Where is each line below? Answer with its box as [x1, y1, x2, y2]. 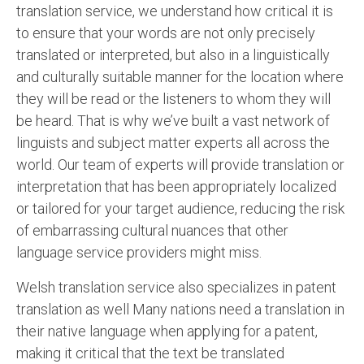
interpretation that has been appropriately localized [16, 177, 336, 195]
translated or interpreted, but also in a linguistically [16, 45, 330, 63]
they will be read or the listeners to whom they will [16, 89, 331, 107]
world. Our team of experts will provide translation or [16, 155, 344, 173]
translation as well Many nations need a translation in [16, 300, 344, 318]
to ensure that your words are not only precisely [16, 24, 315, 41]
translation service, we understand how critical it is [16, 2, 333, 19]
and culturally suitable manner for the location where [16, 67, 344, 85]
